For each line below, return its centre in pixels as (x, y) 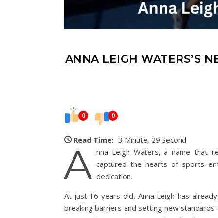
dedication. (114, 176)
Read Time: (93, 140)
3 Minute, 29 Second (152, 140)
